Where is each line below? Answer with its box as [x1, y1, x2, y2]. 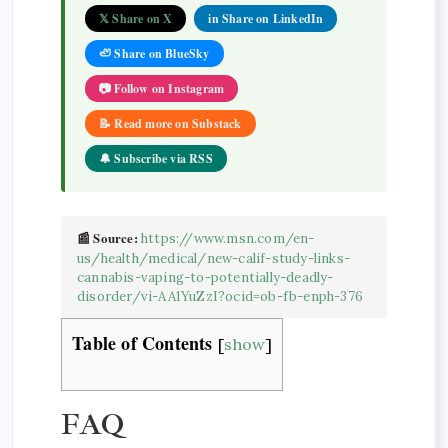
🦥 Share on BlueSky [99, 44, 210, 62]
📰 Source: [77, 227, 141, 247]
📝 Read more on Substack [99, 114, 242, 132]
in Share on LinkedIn [208, 9, 324, 27]
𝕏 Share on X [99, 9, 173, 27]
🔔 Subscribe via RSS [99, 149, 213, 167]
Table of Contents [72, 329, 213, 356]
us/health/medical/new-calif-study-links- [77, 249, 350, 267]
